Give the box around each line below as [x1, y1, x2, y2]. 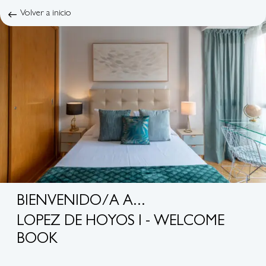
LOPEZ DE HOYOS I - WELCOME [16, 215, 224, 230]
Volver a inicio [20, 5, 71, 18]
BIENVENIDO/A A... [16, 195, 145, 210]
